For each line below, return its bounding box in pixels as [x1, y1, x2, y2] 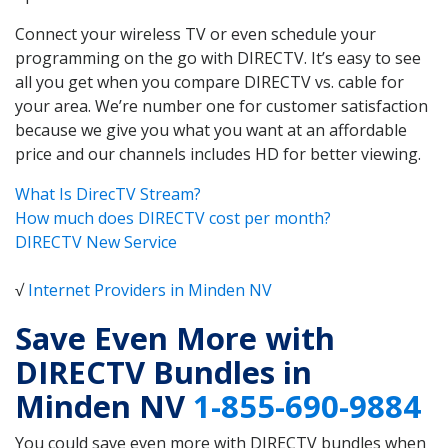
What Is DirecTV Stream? [15, 182, 201, 205]
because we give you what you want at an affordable [15, 118, 407, 141]
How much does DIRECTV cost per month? [15, 206, 331, 229]
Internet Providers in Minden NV [28, 278, 272, 301]
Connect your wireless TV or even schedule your [15, 22, 376, 45]
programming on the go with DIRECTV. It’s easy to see [15, 46, 421, 69]
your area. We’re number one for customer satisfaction [15, 94, 428, 117]
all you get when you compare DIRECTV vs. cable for [15, 70, 404, 93]
